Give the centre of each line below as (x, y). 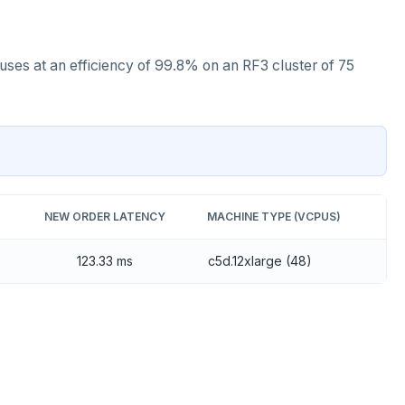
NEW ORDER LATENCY (105, 216)
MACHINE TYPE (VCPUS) (274, 216)
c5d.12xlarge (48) (260, 260)
